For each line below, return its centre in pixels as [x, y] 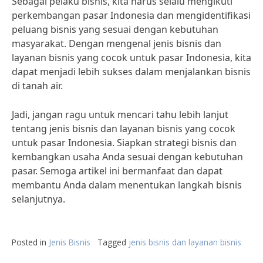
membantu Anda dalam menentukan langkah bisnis [127, 185]
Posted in [30, 242]
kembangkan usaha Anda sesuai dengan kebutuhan [127, 157]
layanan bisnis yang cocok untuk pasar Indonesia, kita [131, 58]
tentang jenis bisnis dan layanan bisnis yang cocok [124, 129]
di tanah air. [37, 86]
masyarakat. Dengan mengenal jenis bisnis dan [117, 43]
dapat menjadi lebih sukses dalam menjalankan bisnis [131, 72]
